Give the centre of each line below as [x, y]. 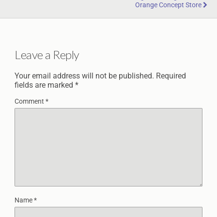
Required [171, 76]
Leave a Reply [47, 54]
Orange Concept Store [168, 5]
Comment [30, 101]
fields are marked [45, 85]
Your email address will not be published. [84, 76]
